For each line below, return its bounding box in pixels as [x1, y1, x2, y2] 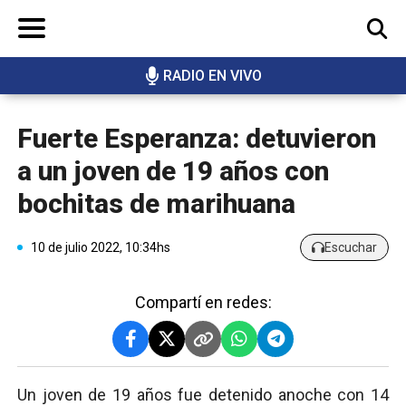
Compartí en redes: [134, 293, 272, 313]
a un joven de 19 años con [17, 155, 329, 188]
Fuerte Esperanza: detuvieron [17, 122, 376, 155]
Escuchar [324, 239, 377, 255]
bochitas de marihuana [17, 188, 295, 220]
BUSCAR [314, 87, 365, 103]
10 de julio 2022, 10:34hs [31, 239, 170, 255]
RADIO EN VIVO [162, 67, 262, 85]
